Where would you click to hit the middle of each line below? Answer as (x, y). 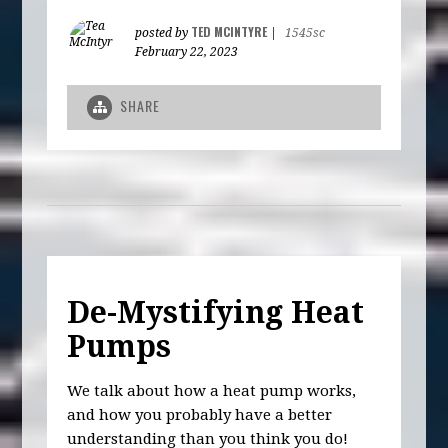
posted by (163, 32)
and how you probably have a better (200, 415)
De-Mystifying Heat (216, 313)
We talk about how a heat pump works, (212, 391)
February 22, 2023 (187, 51)
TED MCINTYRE (229, 31)
